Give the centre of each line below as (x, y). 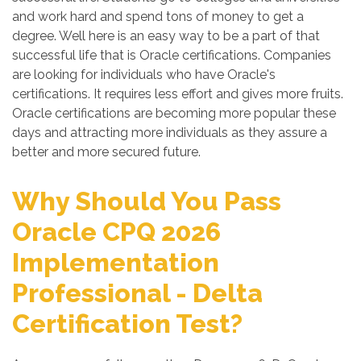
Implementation (116, 262)
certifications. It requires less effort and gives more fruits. (178, 94)
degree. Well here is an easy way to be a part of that (166, 36)
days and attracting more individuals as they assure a (170, 133)
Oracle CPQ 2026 (116, 232)
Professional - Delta (137, 293)
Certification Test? (127, 324)
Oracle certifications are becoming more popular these (174, 113)
